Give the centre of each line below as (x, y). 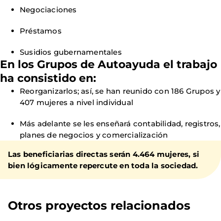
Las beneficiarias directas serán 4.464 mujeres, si (104, 154)
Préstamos (41, 31)
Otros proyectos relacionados (99, 205)
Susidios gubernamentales (71, 52)
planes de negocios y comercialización (94, 135)
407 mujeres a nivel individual (76, 102)
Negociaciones (48, 10)
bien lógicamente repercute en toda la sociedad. (103, 166)
